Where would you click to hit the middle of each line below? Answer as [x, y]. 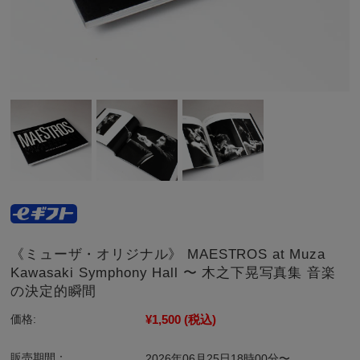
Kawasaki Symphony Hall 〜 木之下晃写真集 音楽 [173, 273]
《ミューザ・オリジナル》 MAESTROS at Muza [168, 255]
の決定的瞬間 [54, 292]
